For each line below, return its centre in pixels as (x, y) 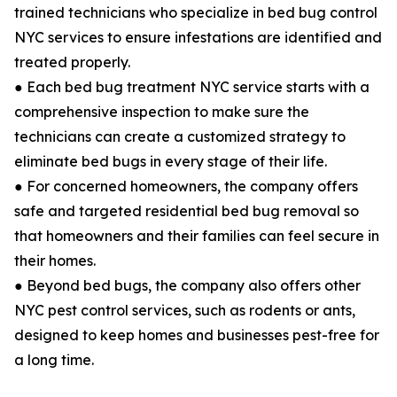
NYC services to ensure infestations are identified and (198, 38)
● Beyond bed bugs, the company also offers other (187, 286)
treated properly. (72, 62)
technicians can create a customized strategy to (180, 137)
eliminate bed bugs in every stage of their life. (171, 162)
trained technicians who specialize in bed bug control (196, 13)
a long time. (54, 360)
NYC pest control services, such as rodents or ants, (185, 311)
